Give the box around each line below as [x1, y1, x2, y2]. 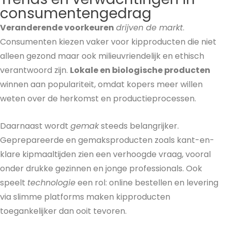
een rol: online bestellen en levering [75, 176, 218, 188]
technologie [27, 176, 75, 188]
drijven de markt [116, 22, 183, 34]
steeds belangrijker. [99, 120, 179, 132]
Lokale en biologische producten [70, 64, 210, 77]
